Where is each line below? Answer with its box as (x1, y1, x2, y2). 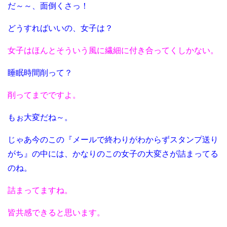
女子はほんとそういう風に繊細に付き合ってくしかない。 (8, 46, 218, 55)
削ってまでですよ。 (8, 91, 81, 100)
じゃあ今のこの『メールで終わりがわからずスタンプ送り (8, 135, 218, 144)
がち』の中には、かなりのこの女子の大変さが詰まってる (8, 149, 218, 159)
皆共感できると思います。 (8, 208, 105, 217)
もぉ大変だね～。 (8, 113, 72, 122)
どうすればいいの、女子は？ (8, 24, 113, 33)
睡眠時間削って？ (8, 68, 72, 78)
